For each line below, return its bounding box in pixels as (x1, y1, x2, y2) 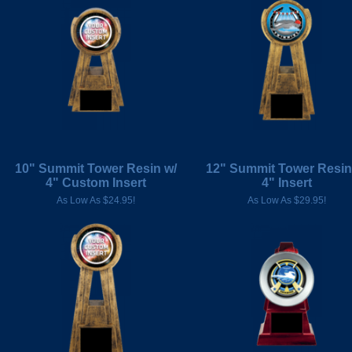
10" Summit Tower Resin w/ (14, 162, 177, 175)
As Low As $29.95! (247, 195, 326, 206)
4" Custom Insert (45, 176, 146, 189)
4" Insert (261, 176, 312, 189)
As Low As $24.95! (56, 195, 135, 206)
